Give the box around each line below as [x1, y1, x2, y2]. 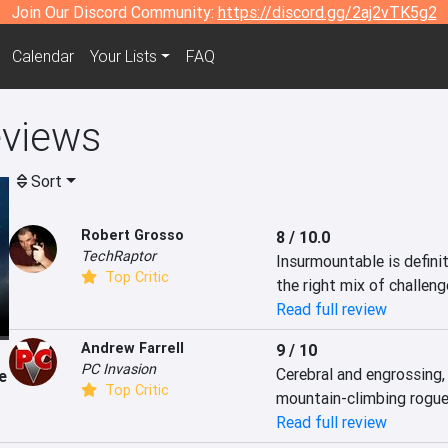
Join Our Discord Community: [11, 2, 218, 22]
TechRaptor [81, 247, 156, 265]
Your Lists [89, 46, 157, 67]
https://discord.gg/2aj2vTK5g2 [217, 2, 437, 22]
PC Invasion [81, 360, 156, 378]
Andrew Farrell [81, 339, 184, 357]
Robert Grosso [81, 226, 184, 244]
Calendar [11, 46, 74, 67]
